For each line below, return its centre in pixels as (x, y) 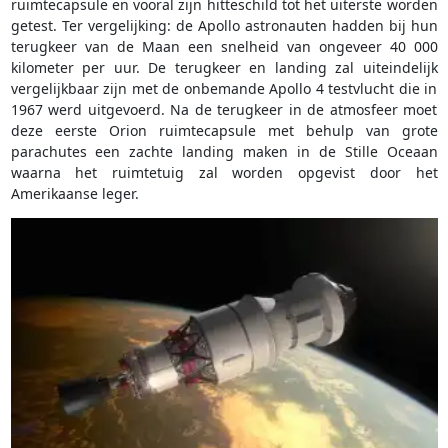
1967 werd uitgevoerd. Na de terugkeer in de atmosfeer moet (224, 110)
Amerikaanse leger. (74, 194)
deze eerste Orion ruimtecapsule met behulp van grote (224, 131)
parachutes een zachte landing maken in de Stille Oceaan (224, 152)
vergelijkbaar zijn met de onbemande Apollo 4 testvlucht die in (224, 89)
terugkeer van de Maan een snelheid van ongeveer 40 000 (224, 47)
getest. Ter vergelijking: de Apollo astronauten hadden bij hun (224, 26)
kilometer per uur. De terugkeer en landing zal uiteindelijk (224, 68)
